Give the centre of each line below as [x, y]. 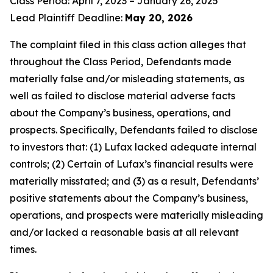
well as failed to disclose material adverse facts [122, 96]
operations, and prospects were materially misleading [136, 215]
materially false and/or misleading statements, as [127, 79]
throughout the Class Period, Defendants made [121, 62]
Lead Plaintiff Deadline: [67, 18]
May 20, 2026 [159, 18]
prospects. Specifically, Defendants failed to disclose [134, 130]
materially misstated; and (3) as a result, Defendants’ [134, 181]
